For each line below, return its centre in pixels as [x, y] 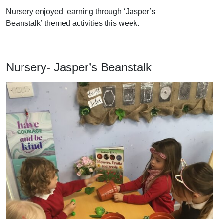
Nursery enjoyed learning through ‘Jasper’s [81, 12]
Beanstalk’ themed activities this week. [73, 23]
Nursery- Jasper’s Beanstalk [79, 67]
